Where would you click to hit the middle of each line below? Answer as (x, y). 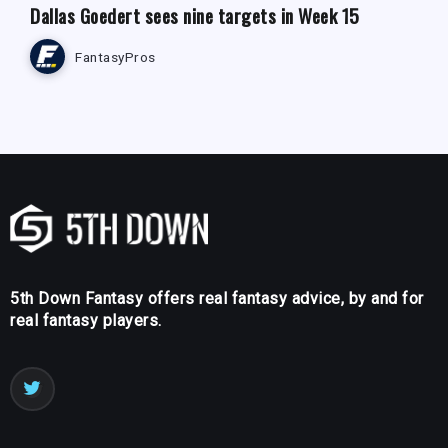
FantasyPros (115, 56)
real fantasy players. (86, 321)
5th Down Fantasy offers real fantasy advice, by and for (217, 299)
